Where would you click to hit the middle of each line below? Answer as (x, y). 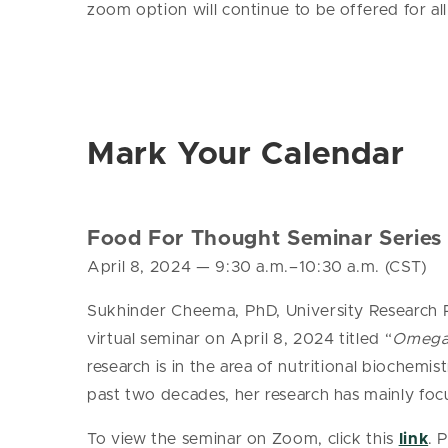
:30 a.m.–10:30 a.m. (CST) (326, 267)
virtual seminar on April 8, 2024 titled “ (240, 339)
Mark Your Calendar (246, 154)
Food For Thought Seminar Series (264, 239)
